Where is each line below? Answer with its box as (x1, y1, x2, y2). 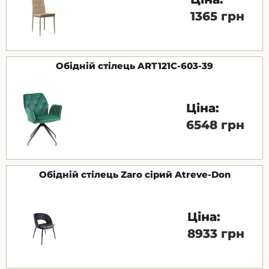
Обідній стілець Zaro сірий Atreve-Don (38, 168, 231, 180)
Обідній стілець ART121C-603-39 (56, 59, 213, 71)
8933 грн (187, 226, 244, 241)
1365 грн (190, 8, 244, 23)
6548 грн (186, 117, 244, 132)
